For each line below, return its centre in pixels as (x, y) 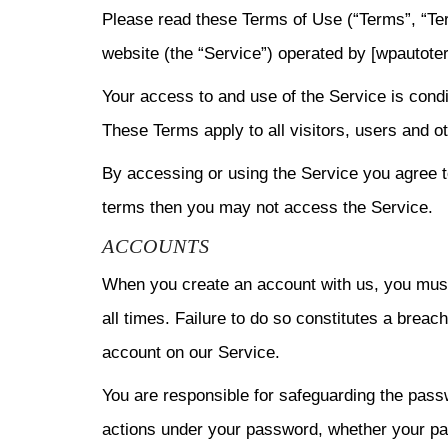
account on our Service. (191, 352)
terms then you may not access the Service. (267, 207)
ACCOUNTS (156, 246)
